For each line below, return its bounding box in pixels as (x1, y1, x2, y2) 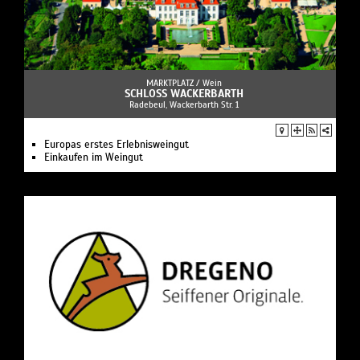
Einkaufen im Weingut (44, 150, 143, 164)
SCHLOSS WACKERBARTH (125, 86, 243, 100)
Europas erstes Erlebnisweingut (44, 137, 189, 151)
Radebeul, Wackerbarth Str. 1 (129, 98, 239, 110)
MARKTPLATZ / (146, 76, 202, 88)
